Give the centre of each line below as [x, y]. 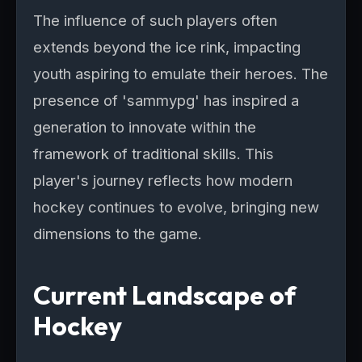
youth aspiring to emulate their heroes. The [181, 74]
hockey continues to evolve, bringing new [176, 207]
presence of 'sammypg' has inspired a [166, 100]
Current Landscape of [164, 295]
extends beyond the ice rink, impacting [167, 47]
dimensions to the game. [118, 234]
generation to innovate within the [145, 127]
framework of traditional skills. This [154, 154]
